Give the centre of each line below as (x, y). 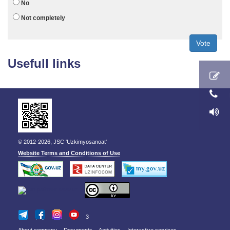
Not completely (42, 18)
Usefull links (44, 63)
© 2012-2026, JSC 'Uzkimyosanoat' (62, 142)
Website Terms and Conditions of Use (69, 153)
